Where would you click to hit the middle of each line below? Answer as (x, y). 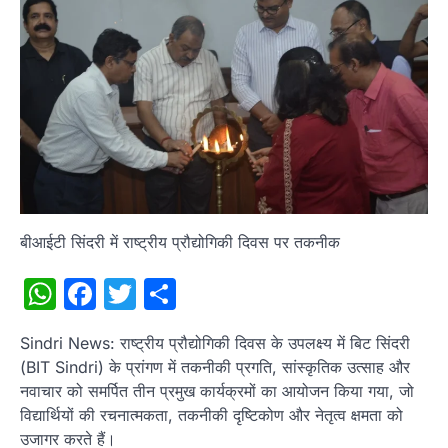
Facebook (170, 294)
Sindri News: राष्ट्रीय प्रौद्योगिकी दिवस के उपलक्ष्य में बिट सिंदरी (215, 343)
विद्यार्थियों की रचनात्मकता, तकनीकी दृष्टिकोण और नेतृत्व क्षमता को (211, 415)
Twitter (188, 294)
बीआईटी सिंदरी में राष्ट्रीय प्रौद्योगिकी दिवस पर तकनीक (180, 242)
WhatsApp (135, 294)
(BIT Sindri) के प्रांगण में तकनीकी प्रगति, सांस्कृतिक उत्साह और (215, 367)
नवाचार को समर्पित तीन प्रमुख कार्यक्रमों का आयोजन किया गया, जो (217, 391)
